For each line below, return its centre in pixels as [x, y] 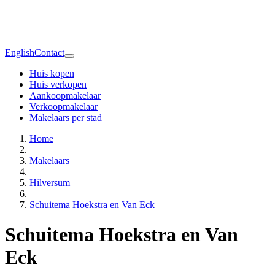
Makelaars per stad [66, 117]
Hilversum [50, 182]
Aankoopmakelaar [65, 95]
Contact [49, 52]
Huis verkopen [58, 84]
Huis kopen [52, 73]
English [20, 52]
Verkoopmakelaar [64, 106]
